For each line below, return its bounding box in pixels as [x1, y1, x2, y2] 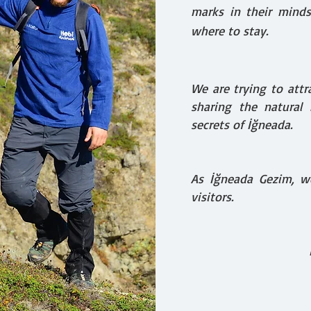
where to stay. [191, 23, 268, 38]
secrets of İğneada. [191, 117, 292, 132]
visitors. [191, 189, 233, 204]
